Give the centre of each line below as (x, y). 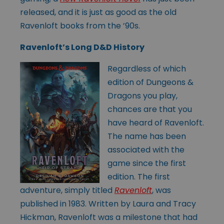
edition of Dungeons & (150, 82)
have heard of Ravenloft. (156, 122)
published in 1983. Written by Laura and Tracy (108, 203)
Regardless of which (147, 68)
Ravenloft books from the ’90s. (80, 25)
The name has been (147, 136)
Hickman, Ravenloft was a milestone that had (109, 217)
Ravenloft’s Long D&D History (82, 47)
